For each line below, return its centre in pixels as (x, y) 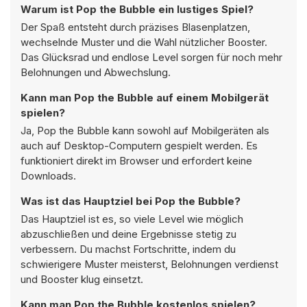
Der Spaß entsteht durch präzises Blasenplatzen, (135, 27)
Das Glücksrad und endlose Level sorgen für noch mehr (151, 57)
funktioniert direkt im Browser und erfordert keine (136, 161)
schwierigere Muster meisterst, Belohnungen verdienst (149, 264)
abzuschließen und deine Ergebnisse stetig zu (128, 234)
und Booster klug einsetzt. (82, 279)
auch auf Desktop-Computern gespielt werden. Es (139, 146)
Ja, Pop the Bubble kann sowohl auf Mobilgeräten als (145, 131)
